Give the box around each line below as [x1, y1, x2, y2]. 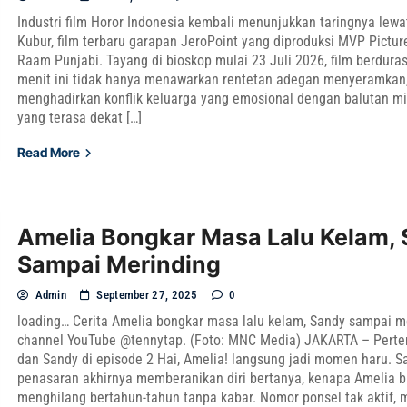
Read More [17, 144, 84, 160]
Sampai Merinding [17, 250, 222, 278]
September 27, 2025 [96, 287, 198, 302]
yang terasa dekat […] [17, 108, 143, 126]
